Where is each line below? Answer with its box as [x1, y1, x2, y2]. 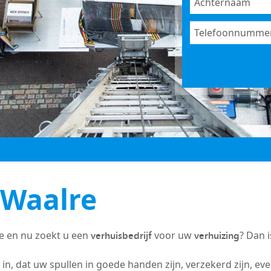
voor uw [151, 229, 194, 242]
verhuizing [194, 228, 240, 243]
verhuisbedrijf [90, 228, 152, 243]
